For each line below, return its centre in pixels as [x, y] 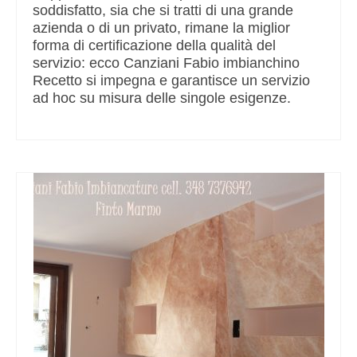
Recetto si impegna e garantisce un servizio [171, 81]
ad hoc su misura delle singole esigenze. [162, 98]
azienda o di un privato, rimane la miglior [161, 28]
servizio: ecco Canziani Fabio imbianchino [166, 63]
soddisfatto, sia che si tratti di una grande [163, 11]
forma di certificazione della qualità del [154, 46]
